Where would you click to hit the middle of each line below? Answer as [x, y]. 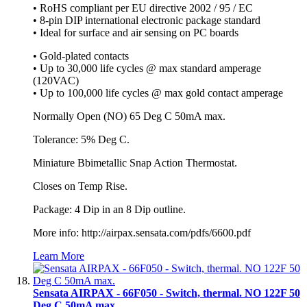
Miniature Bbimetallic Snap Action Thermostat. [135, 162]
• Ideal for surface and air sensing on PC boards [136, 32]
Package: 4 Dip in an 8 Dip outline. [109, 209]
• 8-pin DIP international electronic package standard [147, 20]
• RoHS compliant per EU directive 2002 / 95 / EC [143, 8]
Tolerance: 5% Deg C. [81, 139]
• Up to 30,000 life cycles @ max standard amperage [147, 68]
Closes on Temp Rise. [80, 186]
